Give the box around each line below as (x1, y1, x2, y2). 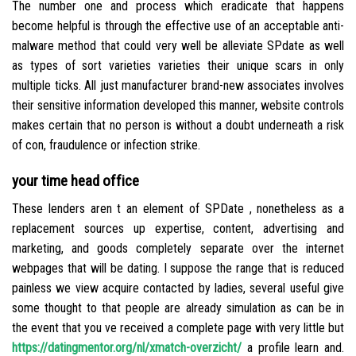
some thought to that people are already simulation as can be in (12, 300, 344, 315)
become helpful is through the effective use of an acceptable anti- (12, 18, 344, 34)
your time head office (12, 172, 139, 191)
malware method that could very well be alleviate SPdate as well (12, 38, 344, 54)
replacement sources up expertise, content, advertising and (12, 220, 344, 236)
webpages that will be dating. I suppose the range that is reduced (12, 260, 344, 276)
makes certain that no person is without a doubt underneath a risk (12, 118, 344, 133)
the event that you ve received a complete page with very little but (12, 319, 344, 335)
